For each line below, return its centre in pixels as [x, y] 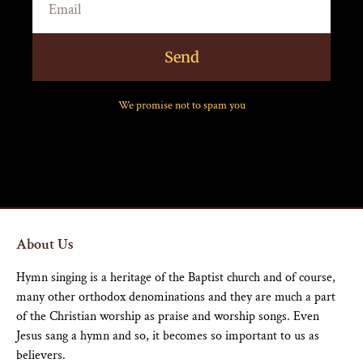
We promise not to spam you [181, 106]
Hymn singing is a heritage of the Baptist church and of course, [176, 277]
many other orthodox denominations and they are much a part [176, 297]
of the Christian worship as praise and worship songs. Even [168, 316]
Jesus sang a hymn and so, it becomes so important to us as [168, 335]
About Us [45, 244]
